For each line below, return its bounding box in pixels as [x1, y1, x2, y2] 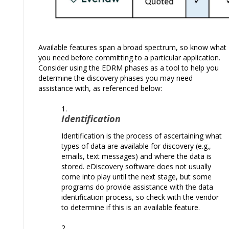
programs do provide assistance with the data [61, 181, 213, 192]
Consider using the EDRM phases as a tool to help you [38, 62, 219, 73]
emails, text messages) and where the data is [61, 151, 212, 161]
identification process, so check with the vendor [61, 192, 219, 202]
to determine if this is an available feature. [61, 202, 200, 212]
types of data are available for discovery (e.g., [61, 141, 211, 151]
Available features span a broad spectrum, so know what [38, 42, 226, 52]
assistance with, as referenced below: [38, 83, 162, 93]
